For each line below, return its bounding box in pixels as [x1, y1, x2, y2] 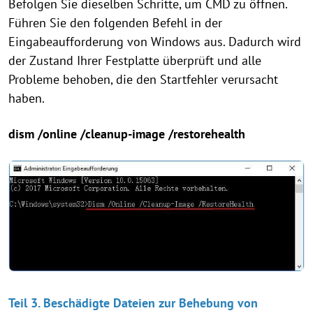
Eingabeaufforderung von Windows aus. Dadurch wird [8, 34, 301, 50]
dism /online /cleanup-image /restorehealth [8, 126, 245, 143]
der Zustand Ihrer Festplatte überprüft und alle [8, 52, 261, 69]
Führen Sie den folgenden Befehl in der [8, 15, 222, 31]
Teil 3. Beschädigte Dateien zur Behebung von [8, 294, 258, 311]
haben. [8, 90, 45, 107]
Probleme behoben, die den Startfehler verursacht [8, 71, 278, 88]
